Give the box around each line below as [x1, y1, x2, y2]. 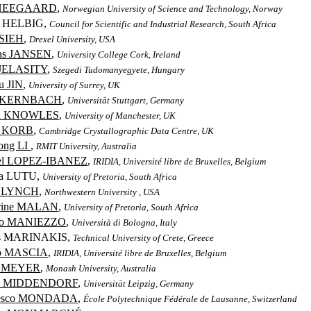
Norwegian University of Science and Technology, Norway [62, 3, 283, 14]
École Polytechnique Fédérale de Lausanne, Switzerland [83, 294, 298, 304]
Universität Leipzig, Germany [83, 278, 194, 289]
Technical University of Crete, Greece [73, 233, 215, 243]
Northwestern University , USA [44, 187, 160, 197]
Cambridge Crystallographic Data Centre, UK [39, 126, 215, 136]
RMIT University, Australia [36, 141, 137, 151]
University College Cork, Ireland [57, 49, 181, 60]
